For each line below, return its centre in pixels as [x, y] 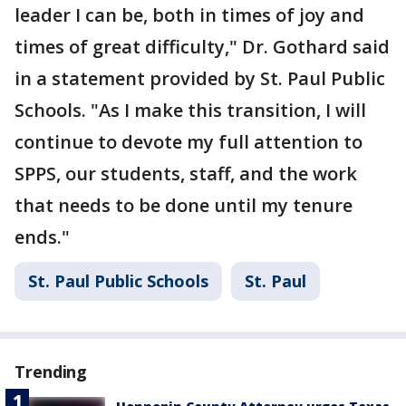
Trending [51, 372]
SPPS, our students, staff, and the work [186, 174]
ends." [42, 237]
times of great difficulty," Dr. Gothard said [202, 47]
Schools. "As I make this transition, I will [190, 110]
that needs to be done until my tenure [184, 205]
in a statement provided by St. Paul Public [200, 78]
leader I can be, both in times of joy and [189, 15]
